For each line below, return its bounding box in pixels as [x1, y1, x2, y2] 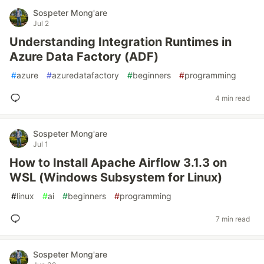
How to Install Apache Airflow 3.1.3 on [9, 156, 227, 170]
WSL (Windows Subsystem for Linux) [9, 170, 222, 184]
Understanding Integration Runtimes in [9, 35, 232, 49]
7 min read [216, 214, 250, 223]
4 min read [215, 93, 250, 103]
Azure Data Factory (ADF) [9, 49, 159, 64]
